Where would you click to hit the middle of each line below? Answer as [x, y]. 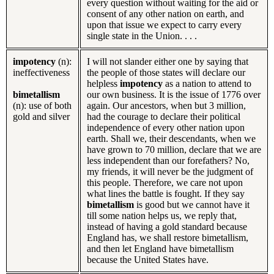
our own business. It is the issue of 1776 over [174, 94]
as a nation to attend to [208, 83]
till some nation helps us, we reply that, [162, 215]
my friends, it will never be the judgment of [170, 171]
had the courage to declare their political [164, 116]
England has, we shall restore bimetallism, [168, 237]
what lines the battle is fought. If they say [166, 193]
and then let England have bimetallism [160, 248]
